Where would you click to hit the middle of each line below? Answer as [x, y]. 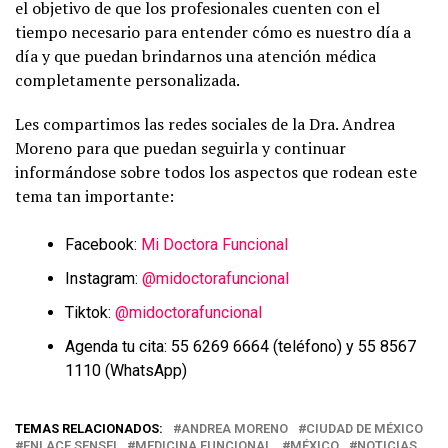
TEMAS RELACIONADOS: [89, 428]
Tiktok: [90, 312]
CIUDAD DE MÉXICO [364, 428]
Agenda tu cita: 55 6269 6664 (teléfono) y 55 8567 [240, 346]
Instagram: [103, 278]
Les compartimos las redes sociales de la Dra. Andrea [205, 123]
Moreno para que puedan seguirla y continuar [180, 147]
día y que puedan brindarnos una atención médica [195, 55]
